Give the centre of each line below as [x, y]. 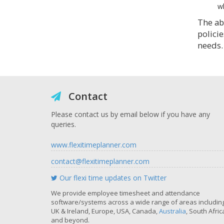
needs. [210, 45]
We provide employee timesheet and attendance [125, 193]
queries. [63, 124]
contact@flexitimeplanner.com [100, 161]
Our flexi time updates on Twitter [112, 178]
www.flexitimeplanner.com [94, 145]
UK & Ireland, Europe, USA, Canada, [105, 211]
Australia [172, 211]
